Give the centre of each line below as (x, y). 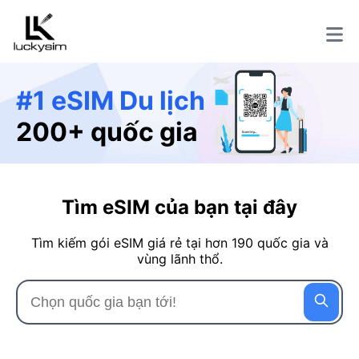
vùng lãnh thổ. (179, 258)
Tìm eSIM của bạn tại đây (179, 207)
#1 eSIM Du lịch (111, 100)
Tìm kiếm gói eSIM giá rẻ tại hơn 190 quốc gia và (179, 242)
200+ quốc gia (107, 131)
